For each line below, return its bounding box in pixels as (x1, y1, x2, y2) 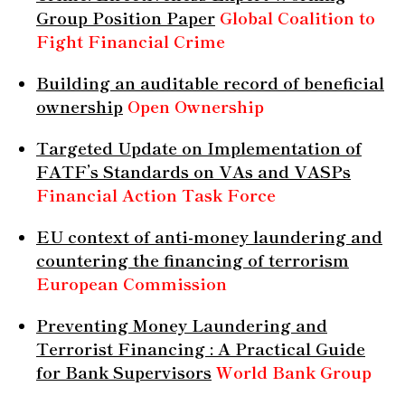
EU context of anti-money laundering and (36, 223, 382, 248)
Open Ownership (127, 93, 264, 118)
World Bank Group (216, 359, 372, 383)
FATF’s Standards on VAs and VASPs (36, 158, 351, 183)
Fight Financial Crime (36, 28, 225, 52)
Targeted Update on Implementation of (36, 135, 362, 159)
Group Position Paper (36, 5, 215, 29)
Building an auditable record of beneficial (36, 70, 384, 94)
